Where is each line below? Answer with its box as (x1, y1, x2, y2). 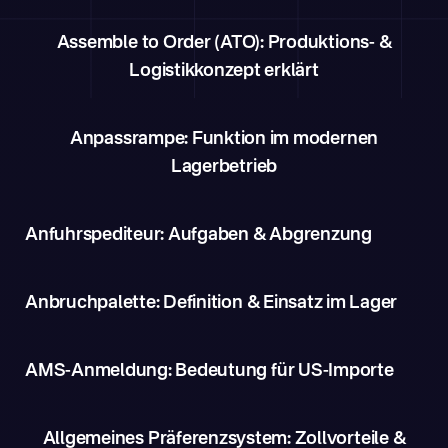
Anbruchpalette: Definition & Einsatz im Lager (25, 294, 398, 312)
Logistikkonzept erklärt (129, 62, 319, 80)
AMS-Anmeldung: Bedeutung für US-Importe (25, 362, 394, 380)
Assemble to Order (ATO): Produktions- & (56, 34, 392, 52)
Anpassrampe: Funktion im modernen (69, 130, 379, 148)
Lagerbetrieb (170, 158, 278, 176)
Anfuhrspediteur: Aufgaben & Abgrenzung (25, 226, 372, 244)
